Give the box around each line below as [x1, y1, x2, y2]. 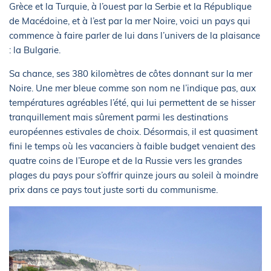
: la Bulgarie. [9, 44, 60, 56]
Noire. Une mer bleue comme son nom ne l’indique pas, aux [9, 82, 256, 94]
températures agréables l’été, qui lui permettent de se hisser [9, 96, 255, 108]
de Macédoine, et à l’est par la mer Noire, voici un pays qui [9, 15, 250, 27]
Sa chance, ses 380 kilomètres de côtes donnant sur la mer [9, 67, 252, 79]
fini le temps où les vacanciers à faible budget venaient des [9, 140, 255, 152]
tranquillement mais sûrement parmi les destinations [9, 111, 228, 123]
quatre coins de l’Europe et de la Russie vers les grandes [9, 154, 242, 166]
